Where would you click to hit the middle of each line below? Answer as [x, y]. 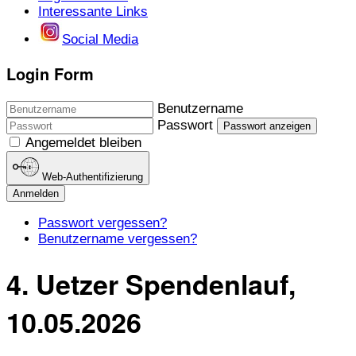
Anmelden [36, 193]
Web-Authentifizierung [93, 176]
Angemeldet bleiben [83, 143]
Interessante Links [93, 11]
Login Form [50, 74]
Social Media [100, 39]
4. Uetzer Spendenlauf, [151, 284]
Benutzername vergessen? [118, 238]
